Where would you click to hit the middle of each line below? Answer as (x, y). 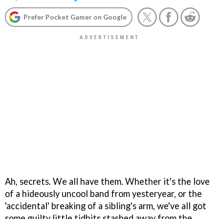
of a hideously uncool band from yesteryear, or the (103, 193)
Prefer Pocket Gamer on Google (75, 17)
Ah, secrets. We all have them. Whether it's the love (107, 181)
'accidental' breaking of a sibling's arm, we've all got (106, 206)
